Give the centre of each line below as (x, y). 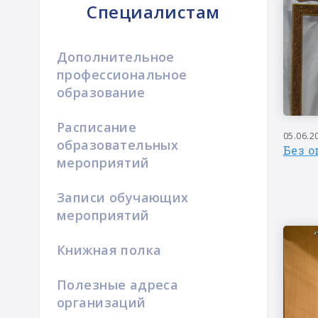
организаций (102, 302)
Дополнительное (116, 57)
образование (101, 92)
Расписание (97, 127)
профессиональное (122, 75)
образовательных (118, 145)
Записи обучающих (123, 197)
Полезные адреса (118, 285)
